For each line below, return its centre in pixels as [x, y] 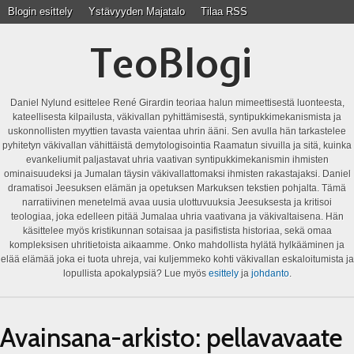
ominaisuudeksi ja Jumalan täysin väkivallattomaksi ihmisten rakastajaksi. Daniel [177, 174]
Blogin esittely [40, 11]
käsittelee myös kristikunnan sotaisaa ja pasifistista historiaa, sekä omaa [177, 231]
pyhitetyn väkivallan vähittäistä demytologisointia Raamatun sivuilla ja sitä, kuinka [177, 145]
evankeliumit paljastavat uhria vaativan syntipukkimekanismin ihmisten [177, 160]
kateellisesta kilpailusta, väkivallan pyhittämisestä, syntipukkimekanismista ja [177, 117]
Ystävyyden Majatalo [137, 11]
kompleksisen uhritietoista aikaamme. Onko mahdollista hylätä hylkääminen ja [177, 245]
